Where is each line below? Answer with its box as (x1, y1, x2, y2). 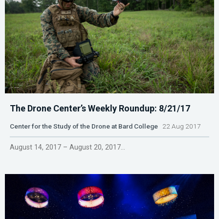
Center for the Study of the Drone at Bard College (10, 122, 158, 130)
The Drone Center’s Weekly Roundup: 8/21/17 (10, 103, 190, 113)
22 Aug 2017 (158, 122, 201, 130)
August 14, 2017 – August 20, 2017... (10, 143, 125, 152)
